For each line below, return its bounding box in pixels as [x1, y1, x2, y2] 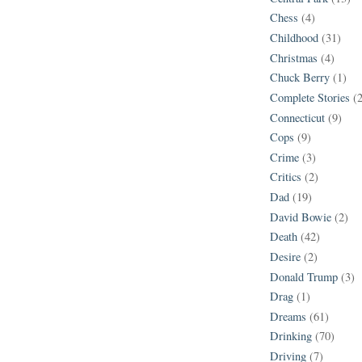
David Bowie [270, 208, 331, 225]
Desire [270, 248, 301, 264]
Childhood [270, 30, 318, 46]
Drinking [270, 328, 312, 344]
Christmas [270, 49, 318, 65]
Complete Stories [270, 89, 350, 105]
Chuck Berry [270, 69, 330, 86]
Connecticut [270, 109, 325, 125]
